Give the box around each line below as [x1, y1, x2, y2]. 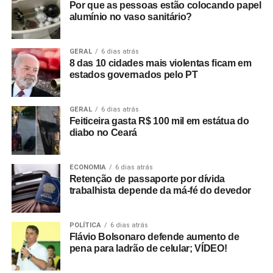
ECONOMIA [69, 163, 106, 171]
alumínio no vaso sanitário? [69, 11, 193, 22]
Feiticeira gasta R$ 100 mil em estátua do [69, 115, 249, 126]
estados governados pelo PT [69, 69, 198, 80]
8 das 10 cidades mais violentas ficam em [69, 57, 252, 68]
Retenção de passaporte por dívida [69, 173, 225, 184]
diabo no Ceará [69, 127, 138, 138]
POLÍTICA [69, 221, 101, 229]
